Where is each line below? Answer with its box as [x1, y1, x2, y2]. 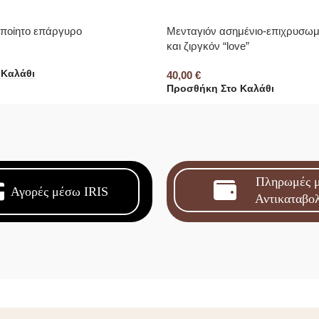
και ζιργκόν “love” [167, 39, 249, 52]
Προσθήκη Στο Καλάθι [167, 83, 274, 95]
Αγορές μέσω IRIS [11, 184, 109, 199]
